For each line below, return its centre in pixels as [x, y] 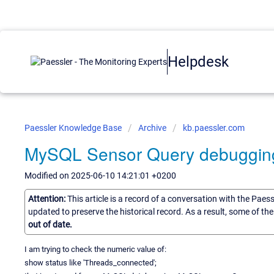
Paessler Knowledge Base [74, 128]
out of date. [50, 224]
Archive [152, 128]
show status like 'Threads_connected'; [91, 262]
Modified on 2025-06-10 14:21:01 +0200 [100, 176]
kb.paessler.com [214, 128]
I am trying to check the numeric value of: [95, 249]
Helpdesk [198, 61]
